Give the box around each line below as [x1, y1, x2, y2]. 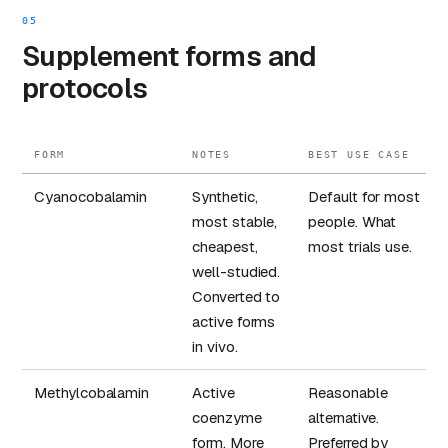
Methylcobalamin [34, 383, 150, 403]
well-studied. [192, 262, 281, 282]
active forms [192, 312, 276, 332]
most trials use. [308, 237, 413, 257]
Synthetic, [192, 187, 258, 207]
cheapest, [192, 237, 258, 257]
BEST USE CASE [308, 149, 410, 161]
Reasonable [308, 383, 388, 403]
